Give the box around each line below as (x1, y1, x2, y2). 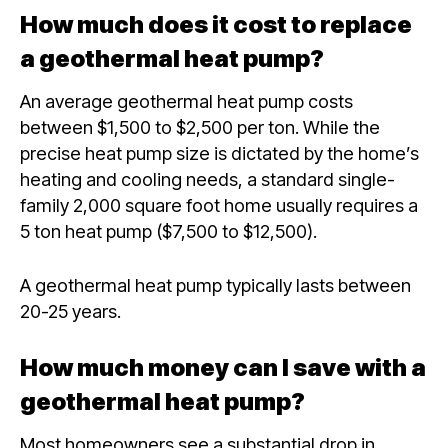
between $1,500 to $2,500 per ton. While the (20, 116, 380, 139)
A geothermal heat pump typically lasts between (20, 273, 411, 296)
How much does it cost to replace (20, 10, 412, 40)
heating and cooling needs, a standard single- (20, 168, 395, 191)
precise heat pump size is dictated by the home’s (20, 142, 419, 165)
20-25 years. (20, 299, 125, 322)
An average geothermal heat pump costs (20, 90, 353, 113)
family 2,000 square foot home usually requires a (20, 194, 418, 217)
